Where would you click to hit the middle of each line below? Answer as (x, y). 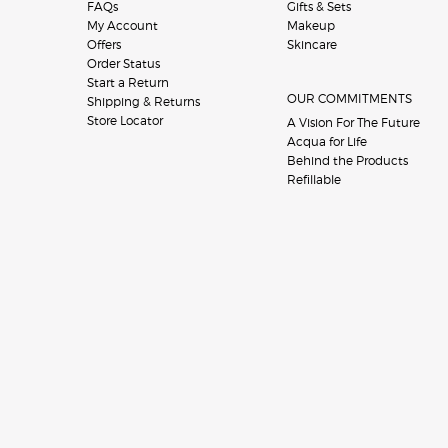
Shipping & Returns (143, 102)
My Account (122, 26)
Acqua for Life (327, 142)
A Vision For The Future (353, 123)
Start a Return (128, 83)
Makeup (311, 26)
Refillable (314, 180)
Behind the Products (347, 161)
